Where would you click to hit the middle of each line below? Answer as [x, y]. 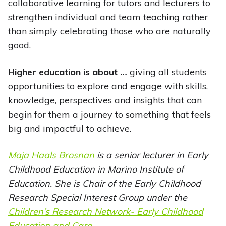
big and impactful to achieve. [69, 129]
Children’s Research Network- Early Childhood [105, 212]
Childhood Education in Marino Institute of [96, 169]
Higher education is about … [67, 72]
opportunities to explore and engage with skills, [108, 86]
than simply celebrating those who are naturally [109, 31]
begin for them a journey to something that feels [109, 115]
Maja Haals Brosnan [51, 155]
